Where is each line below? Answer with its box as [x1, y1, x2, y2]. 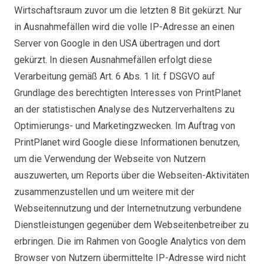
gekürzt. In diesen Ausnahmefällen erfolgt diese [14, 54, 212, 65]
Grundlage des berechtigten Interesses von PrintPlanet [14, 87, 241, 98]
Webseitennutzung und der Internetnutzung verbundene [14, 203, 242, 214]
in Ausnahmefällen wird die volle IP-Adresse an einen [14, 21, 235, 32]
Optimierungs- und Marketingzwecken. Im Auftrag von [14, 120, 235, 131]
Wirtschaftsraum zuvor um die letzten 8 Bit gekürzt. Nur [14, 5, 242, 16]
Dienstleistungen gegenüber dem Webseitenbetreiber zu [14, 219, 249, 230]
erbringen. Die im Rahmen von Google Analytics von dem [14, 236, 246, 247]
